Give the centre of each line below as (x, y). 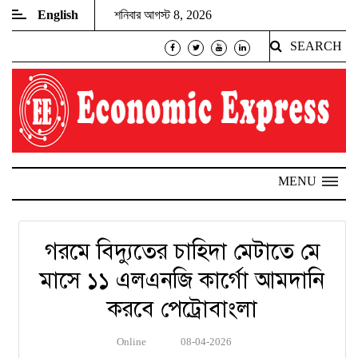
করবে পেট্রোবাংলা (182, 309)
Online (131, 342)
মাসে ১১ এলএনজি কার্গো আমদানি (182, 280)
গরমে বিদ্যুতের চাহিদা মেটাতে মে (182, 251)
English (58, 15)
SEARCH (316, 46)
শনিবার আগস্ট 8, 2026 (163, 15)
